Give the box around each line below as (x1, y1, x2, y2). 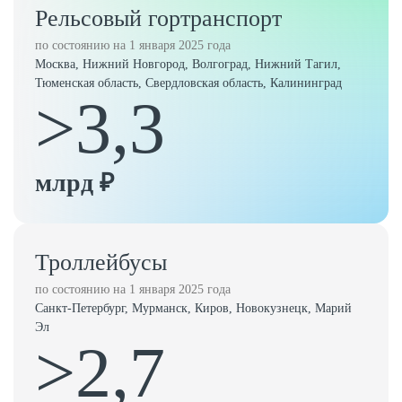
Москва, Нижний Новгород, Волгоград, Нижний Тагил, (35, 57, 341, 71)
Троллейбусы (35, 249, 167, 275)
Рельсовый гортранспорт (35, 5, 282, 31)
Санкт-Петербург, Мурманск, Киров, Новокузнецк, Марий (35, 301, 352, 315)
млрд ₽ (35, 169, 114, 197)
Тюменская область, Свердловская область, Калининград (35, 76, 342, 90)
